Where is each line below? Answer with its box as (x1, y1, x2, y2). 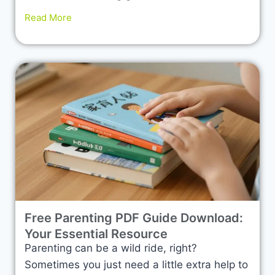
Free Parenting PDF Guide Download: (25, 210, 243, 225)
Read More (25, 11, 72, 23)
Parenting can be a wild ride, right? (25, 241, 197, 254)
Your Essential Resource (25, 226, 168, 241)
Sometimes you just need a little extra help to (25, 258, 248, 271)
